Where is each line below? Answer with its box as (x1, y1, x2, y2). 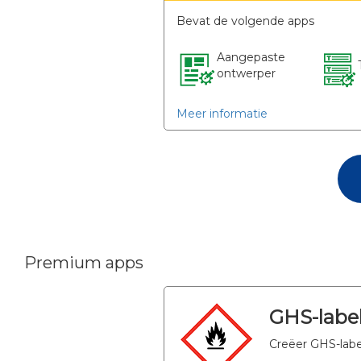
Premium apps (24, 253, 143, 273)
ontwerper (216, 66, 276, 81)
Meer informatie (176, 106, 268, 122)
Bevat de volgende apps (176, 14, 314, 29)
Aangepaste (216, 50, 285, 65)
